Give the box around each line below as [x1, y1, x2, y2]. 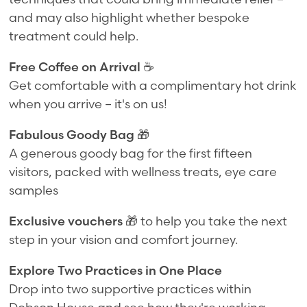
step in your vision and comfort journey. [9, 231, 238, 247]
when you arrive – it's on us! [9, 95, 168, 112]
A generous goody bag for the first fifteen [9, 145, 253, 161]
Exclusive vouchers [9, 212, 123, 229]
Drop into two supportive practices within [9, 280, 252, 297]
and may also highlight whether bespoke [9, 9, 250, 25]
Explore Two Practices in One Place [9, 262, 223, 278]
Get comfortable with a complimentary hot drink [9, 77, 297, 93]
